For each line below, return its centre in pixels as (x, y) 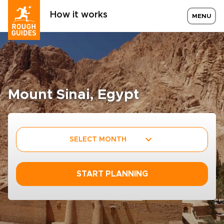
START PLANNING (112, 174)
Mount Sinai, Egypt (73, 95)
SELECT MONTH (98, 139)
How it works (79, 15)
